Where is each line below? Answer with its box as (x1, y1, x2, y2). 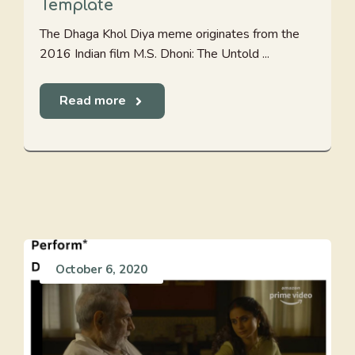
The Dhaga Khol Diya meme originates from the (40, 25, 300, 43)
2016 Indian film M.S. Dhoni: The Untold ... (40, 45, 269, 63)
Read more (59, 92, 126, 109)
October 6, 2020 (55, 261, 147, 277)
